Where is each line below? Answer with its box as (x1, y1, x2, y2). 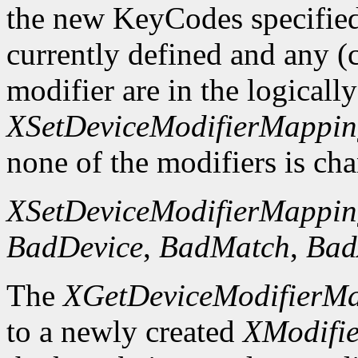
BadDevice (6, 229, 143, 265)
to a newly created (6, 314, 243, 349)
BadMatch (159, 229, 290, 265)
